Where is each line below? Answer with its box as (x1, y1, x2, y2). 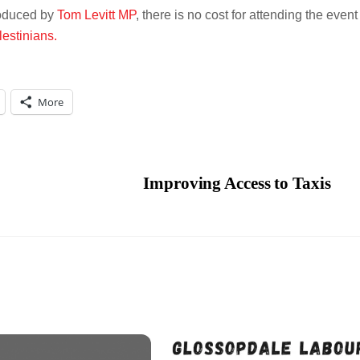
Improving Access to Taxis (143, 173, 331, 192)
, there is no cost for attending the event (136, 8, 358, 22)
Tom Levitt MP (57, 8, 136, 22)
